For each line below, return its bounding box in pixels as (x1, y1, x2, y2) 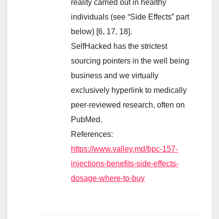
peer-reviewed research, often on (71, 100, 185, 109)
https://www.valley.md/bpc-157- (71, 144, 178, 153)
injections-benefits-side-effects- (71, 159, 178, 168)
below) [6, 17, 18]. (71, 27, 132, 36)
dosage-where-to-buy (71, 174, 145, 182)
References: (71, 130, 113, 138)
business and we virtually (71, 71, 158, 80)
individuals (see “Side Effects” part (71, 12, 189, 21)
